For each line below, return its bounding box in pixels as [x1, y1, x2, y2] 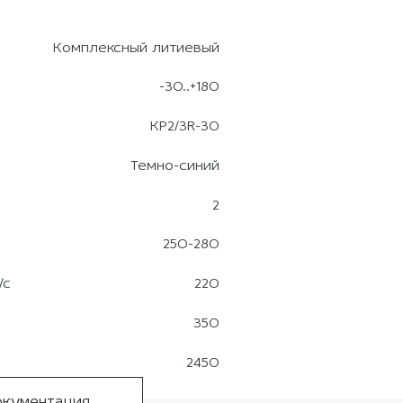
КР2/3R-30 [150, 120, 220, 135]
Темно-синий [130, 158, 220, 174]
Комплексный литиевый [53, 40, 220, 56]
